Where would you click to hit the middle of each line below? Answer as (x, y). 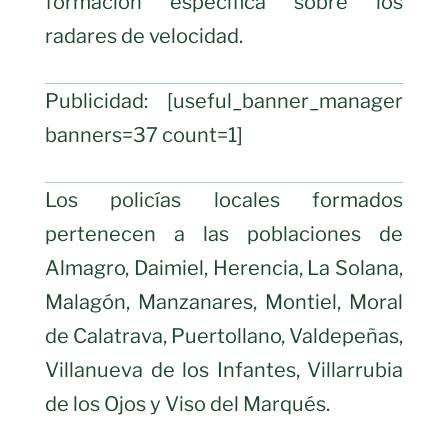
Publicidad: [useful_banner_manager (224, 100)
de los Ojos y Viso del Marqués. (187, 403)
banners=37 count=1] (144, 134)
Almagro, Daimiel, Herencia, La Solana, (224, 267)
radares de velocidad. (144, 35)
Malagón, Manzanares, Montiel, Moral (224, 301)
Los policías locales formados (224, 199)
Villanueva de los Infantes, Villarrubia (224, 369)
